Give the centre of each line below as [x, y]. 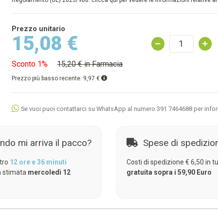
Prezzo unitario [39, 29]
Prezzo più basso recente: [48, 78]
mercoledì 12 [49, 172]
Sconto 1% [30, 64]
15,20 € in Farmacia [90, 64]
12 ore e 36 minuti [38, 162]
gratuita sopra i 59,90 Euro [169, 172]
